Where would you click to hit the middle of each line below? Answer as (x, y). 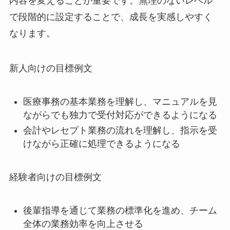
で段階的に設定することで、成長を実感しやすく (111, 17)
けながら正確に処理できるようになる (101, 143)
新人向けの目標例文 (51, 68)
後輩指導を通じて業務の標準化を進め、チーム (120, 210)
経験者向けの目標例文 (55, 177)
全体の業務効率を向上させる (83, 224)
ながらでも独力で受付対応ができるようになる (120, 115)
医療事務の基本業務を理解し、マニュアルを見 (120, 101)
